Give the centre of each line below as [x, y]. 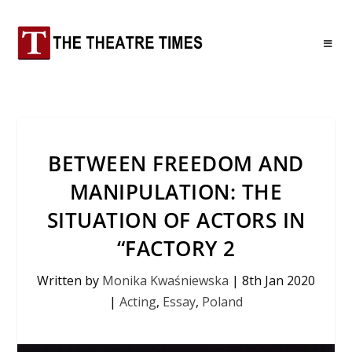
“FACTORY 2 [176, 248]
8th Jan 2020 [279, 280]
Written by [70, 280]
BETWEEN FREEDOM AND [176, 163]
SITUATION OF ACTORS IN [176, 220]
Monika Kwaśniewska [165, 280]
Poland [222, 302]
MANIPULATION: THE [176, 192]
